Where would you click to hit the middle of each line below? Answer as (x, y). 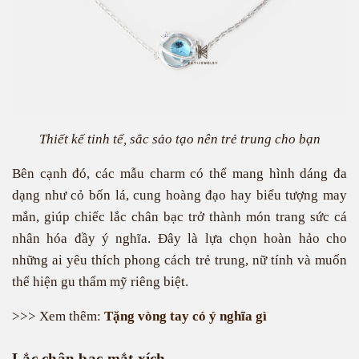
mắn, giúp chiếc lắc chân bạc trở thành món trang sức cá (179, 217)
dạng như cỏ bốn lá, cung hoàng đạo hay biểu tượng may (179, 195)
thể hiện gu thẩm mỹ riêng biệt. (100, 282)
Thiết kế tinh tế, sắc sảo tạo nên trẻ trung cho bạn (179, 139)
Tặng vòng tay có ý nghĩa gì (186, 316)
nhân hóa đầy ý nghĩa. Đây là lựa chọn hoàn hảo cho (179, 238)
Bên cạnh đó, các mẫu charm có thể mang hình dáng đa (179, 173)
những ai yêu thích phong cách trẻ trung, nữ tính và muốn (179, 260)
